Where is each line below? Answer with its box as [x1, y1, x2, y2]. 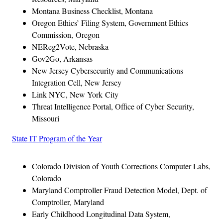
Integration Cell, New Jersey [32, 77, 121, 88]
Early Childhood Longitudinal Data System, [32, 208, 170, 219]
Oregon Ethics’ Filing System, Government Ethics [32, 17, 188, 28]
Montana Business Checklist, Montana [32, 5, 153, 16]
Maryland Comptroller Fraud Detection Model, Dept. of [32, 184, 207, 195]
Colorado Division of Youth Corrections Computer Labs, [32, 160, 211, 171]
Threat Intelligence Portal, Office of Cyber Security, [32, 101, 194, 111]
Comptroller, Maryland [32, 196, 104, 207]
